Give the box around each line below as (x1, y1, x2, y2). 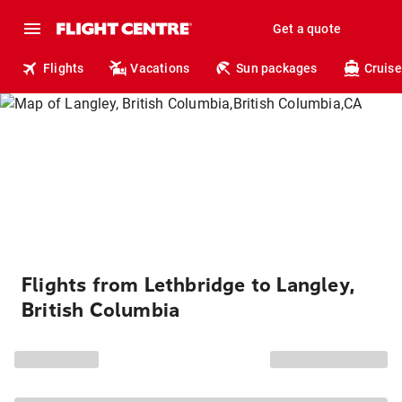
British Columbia (22, 299, 180, 322)
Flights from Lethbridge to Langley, (22, 274, 356, 297)
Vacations (130, 61, 190, 75)
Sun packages (236, 61, 318, 75)
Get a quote (272, 22, 341, 36)
